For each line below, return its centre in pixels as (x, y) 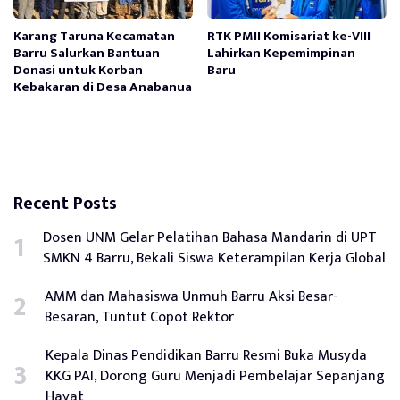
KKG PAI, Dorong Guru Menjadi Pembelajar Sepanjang (215, 375)
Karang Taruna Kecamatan (94, 36)
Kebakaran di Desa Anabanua (103, 87)
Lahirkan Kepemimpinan (282, 53)
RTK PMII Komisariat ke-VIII (289, 36)
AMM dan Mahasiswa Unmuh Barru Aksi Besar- (192, 296)
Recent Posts (65, 203)
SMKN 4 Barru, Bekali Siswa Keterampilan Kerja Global (214, 258)
